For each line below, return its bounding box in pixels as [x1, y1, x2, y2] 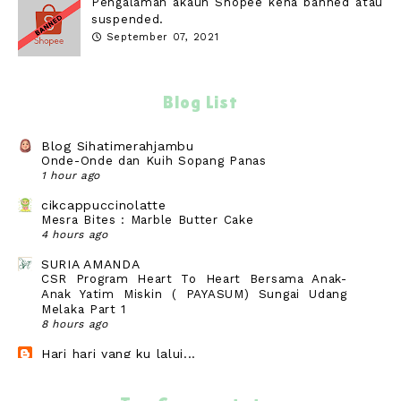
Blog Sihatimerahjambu [41, 139, 194, 154]
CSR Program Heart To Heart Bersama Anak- [41, 272, 347, 286]
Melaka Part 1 [41, 303, 127, 317]
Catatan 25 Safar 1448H [41, 362, 192, 376]
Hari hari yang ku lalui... [41, 346, 197, 362]
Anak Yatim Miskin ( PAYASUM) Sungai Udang [41, 287, 347, 302]
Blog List [163, 91, 238, 112]
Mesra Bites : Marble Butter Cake [41, 213, 254, 227]
